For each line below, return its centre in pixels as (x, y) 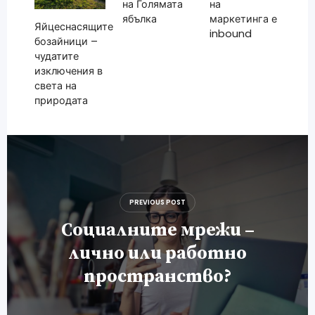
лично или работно (157, 254)
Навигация (59, 147)
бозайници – (66, 41)
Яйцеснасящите (73, 26)
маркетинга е (244, 19)
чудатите (56, 56)
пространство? (157, 277)
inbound (231, 34)
